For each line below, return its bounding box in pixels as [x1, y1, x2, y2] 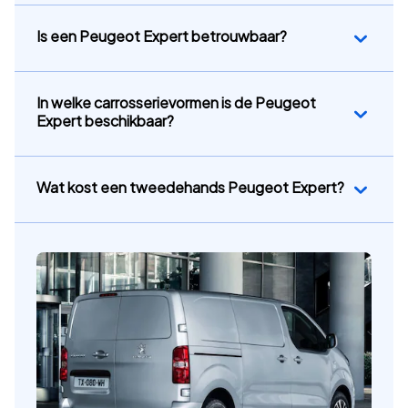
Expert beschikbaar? [36, 111, 174, 131]
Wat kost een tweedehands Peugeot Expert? [36, 178, 344, 198]
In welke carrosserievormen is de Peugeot [36, 93, 316, 113]
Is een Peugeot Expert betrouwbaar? [36, 26, 287, 46]
